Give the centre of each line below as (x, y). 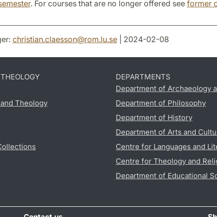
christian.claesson (45, 39)
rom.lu (95, 39)
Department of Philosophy (161, 103)
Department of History (154, 117)
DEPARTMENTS (143, 77)
